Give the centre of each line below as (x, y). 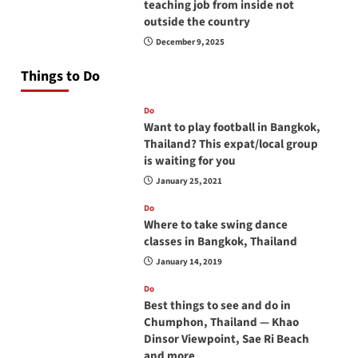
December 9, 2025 (190, 42)
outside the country (197, 22)
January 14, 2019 (189, 262)
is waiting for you (189, 161)
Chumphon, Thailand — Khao (221, 322)
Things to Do (60, 76)
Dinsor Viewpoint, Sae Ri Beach (226, 339)
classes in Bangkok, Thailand (220, 242)
